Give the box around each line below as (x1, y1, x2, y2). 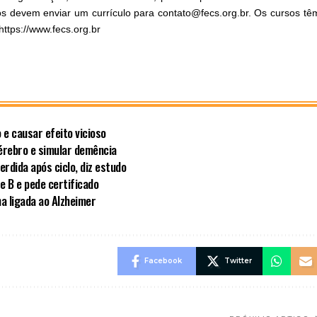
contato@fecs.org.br (157, 7, 248, 19)
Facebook (144, 256, 182, 266)
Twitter (224, 256, 252, 266)
